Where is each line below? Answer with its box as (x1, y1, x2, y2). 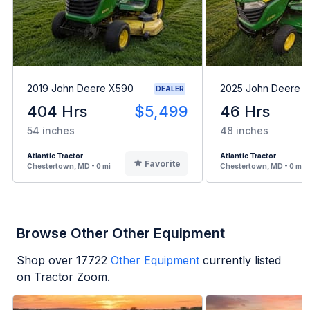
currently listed (203, 253, 281, 267)
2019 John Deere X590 (27, 82, 134, 95)
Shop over (17, 253, 76, 267)
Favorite (144, 158, 181, 169)
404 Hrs (27, 102, 87, 120)
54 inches (27, 124, 75, 136)
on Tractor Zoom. (17, 269, 110, 284)
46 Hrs (220, 102, 270, 120)
